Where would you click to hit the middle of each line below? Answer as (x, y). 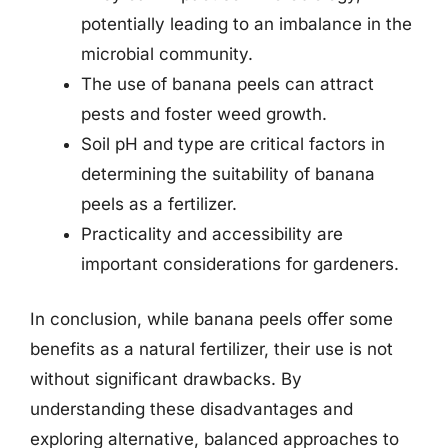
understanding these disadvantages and (191, 409)
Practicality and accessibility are (212, 233)
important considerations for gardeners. (240, 263)
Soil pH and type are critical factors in (233, 143)
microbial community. (167, 53)
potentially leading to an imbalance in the (246, 23)
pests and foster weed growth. (204, 113)
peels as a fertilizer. (159, 203)
